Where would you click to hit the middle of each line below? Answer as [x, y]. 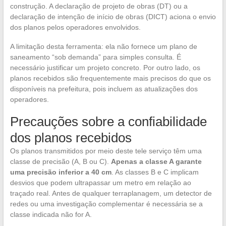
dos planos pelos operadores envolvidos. [75, 27]
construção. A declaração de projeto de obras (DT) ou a [99, 6]
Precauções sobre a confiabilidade [108, 122]
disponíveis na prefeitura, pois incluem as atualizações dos [104, 89]
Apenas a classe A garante [156, 162]
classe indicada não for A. [51, 215]
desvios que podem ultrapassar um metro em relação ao [100, 183]
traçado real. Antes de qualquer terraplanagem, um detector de [111, 193]
